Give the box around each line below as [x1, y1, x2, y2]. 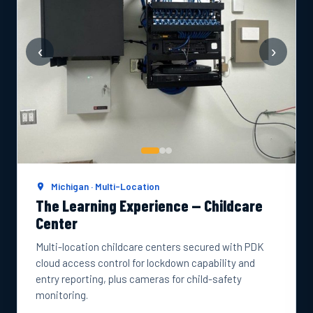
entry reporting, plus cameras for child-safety [36, 272, 242, 285]
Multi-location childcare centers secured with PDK [36, 240, 264, 253]
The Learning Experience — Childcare [36, 196, 263, 214]
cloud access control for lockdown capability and [36, 256, 255, 269]
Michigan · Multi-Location [49, 180, 160, 192]
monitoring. [36, 289, 88, 301]
